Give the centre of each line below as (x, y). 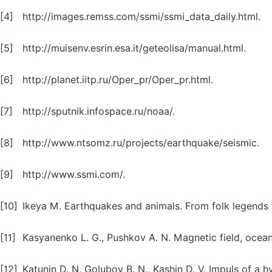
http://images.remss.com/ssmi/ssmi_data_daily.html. (141, 17)
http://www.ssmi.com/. (74, 175)
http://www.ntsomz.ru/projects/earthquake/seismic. (141, 143)
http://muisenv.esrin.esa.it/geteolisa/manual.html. (134, 48)
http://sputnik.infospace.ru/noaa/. (99, 111)
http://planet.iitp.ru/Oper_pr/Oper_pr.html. (118, 80)
